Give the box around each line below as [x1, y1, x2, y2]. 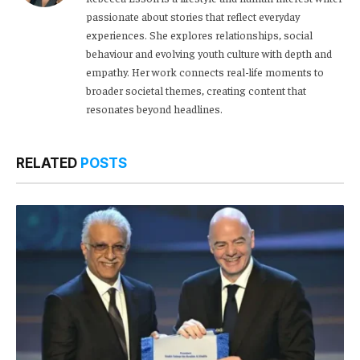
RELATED [16, 155, 80, 172]
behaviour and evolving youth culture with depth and [86, 46, 332, 61]
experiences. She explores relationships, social [86, 27, 313, 43]
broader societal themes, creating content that [86, 83, 306, 98]
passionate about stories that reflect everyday [86, 9, 300, 24]
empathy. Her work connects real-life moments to [86, 64, 324, 80]
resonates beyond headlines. [86, 101, 223, 117]
